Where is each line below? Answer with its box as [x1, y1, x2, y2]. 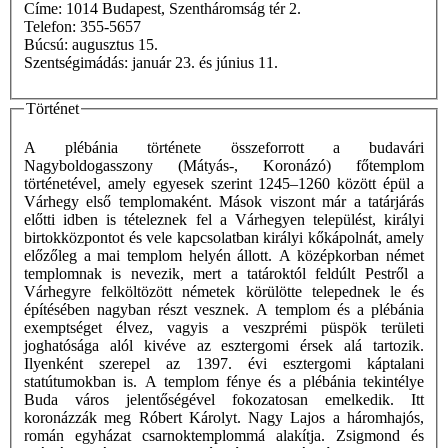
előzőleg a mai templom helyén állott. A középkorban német [24, 247, 424, 265]
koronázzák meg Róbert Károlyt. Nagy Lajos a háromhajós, [24, 409, 424, 427]
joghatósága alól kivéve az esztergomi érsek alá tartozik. [24, 337, 424, 355]
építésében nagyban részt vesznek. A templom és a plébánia [24, 301, 424, 319]
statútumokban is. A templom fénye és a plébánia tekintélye [24, 373, 424, 391]
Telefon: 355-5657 [80, 17, 145, 35]
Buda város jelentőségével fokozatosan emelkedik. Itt [24, 391, 424, 409]
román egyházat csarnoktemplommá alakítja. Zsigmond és [24, 427, 424, 445]
